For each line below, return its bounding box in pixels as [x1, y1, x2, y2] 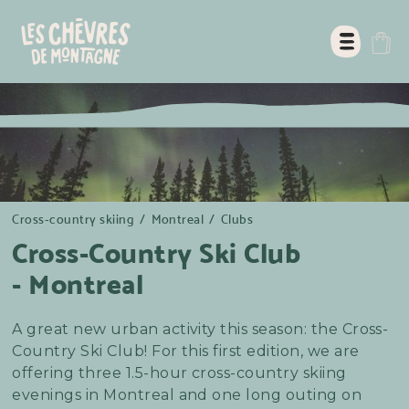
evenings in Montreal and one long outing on [12, 385, 362, 404]
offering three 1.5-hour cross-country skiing [12, 363, 347, 382]
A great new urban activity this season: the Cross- [12, 320, 389, 338]
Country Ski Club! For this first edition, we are [12, 341, 360, 360]
